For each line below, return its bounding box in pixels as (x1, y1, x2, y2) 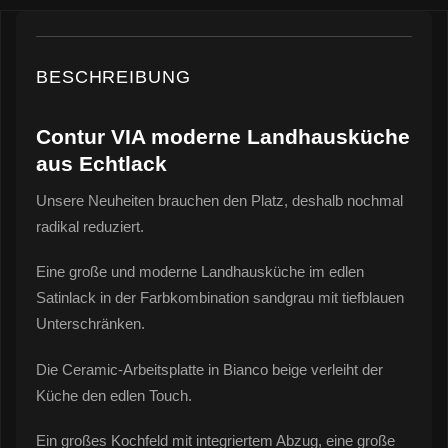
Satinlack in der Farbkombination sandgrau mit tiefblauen (36, 289, 404, 307)
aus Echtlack (36, 152, 167, 176)
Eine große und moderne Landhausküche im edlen (36, 263, 364, 281)
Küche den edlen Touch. (36, 386, 192, 404)
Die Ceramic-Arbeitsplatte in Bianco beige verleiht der (36, 360, 383, 378)
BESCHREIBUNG (36, 67, 191, 88)
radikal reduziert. (36, 217, 144, 235)
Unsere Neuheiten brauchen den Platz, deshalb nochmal (36, 191, 403, 209)
